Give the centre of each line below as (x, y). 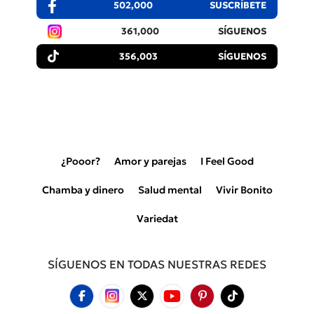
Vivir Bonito (244, 190)
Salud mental (170, 190)
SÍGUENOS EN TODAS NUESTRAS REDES (157, 264)
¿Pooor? (80, 161)
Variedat (157, 218)
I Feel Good (227, 161)
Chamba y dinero (83, 190)
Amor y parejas (150, 161)
